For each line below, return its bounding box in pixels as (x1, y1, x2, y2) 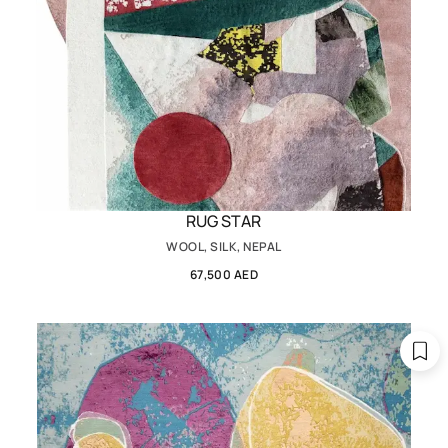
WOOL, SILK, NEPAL (166, 238, 282, 256)
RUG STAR (186, 210, 262, 233)
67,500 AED (189, 266, 259, 284)
